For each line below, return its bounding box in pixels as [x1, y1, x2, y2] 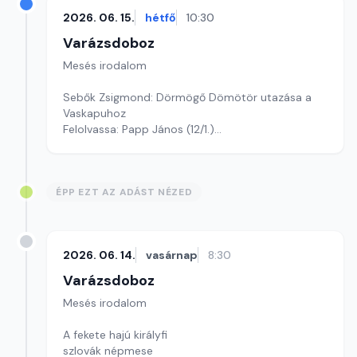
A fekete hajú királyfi [63, 328, 167, 342]
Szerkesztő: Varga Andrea [63, 138, 195, 152]
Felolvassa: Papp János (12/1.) [63, 122, 214, 136]
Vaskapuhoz [63, 106, 126, 120]
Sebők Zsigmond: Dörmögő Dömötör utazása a [63, 90, 312, 104]
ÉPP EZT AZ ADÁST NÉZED [56, 186, 193, 198]
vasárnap [146, 248, 198, 262]
